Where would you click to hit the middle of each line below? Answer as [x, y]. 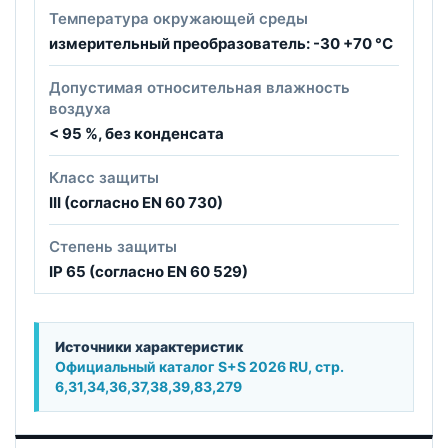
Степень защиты [113, 247]
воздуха [80, 109]
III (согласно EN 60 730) [136, 203]
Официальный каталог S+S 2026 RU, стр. [199, 367]
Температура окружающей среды [178, 19]
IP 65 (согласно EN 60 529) [148, 272]
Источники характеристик [149, 347]
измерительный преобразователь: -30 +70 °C [221, 44]
